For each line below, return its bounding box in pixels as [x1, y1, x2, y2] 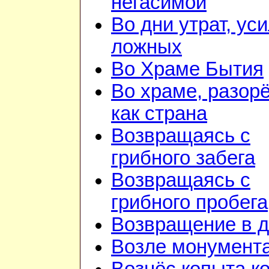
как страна [111, 103, 207, 125]
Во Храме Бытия [111, 58, 264, 80]
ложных [111, 36, 182, 58]
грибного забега [111, 147, 255, 169]
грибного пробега [111, 192, 268, 214]
